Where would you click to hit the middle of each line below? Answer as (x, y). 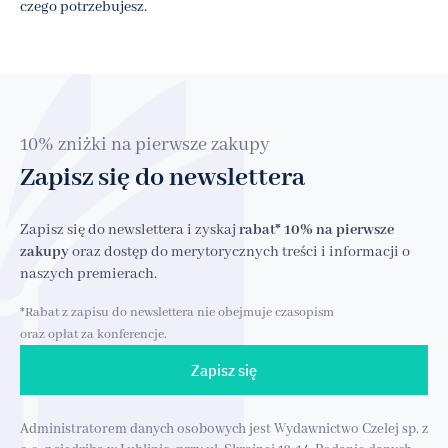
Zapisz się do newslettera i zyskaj (129, 229)
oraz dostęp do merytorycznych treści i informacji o (239, 251)
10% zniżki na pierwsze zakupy (144, 144)
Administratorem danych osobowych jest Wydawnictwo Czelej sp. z (224, 428)
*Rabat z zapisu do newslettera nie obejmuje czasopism (177, 312)
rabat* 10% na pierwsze (316, 229)
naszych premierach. (88, 273)
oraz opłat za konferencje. (93, 334)
